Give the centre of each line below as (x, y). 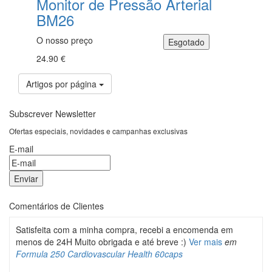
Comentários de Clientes (56, 206)
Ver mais (206, 242)
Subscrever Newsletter (53, 114)
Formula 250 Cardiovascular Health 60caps (99, 254)
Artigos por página (63, 84)
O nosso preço (65, 40)
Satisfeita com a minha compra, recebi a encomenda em (124, 229)
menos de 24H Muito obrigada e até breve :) (102, 242)
